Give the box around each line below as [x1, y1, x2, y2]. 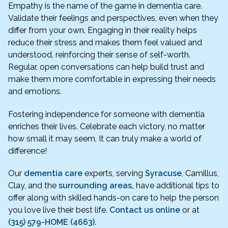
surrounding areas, [59, 181, 134, 191]
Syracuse [145, 168, 182, 179]
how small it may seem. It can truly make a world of [8, 133, 202, 144]
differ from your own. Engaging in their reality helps [8, 25, 197, 35]
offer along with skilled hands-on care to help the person [8, 193, 219, 203]
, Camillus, [182, 168, 219, 179]
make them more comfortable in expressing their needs [8, 74, 216, 84]
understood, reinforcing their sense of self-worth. [8, 49, 190, 60]
